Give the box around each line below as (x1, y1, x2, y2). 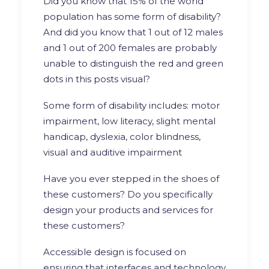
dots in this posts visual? (43, 73, 150, 85)
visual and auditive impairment (43, 146, 182, 158)
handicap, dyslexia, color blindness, (43, 130, 201, 142)
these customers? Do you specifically (43, 188, 213, 200)
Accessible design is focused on (43, 246, 186, 258)
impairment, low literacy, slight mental (43, 115, 216, 127)
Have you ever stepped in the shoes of (43, 172, 219, 184)
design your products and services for (43, 204, 213, 216)
